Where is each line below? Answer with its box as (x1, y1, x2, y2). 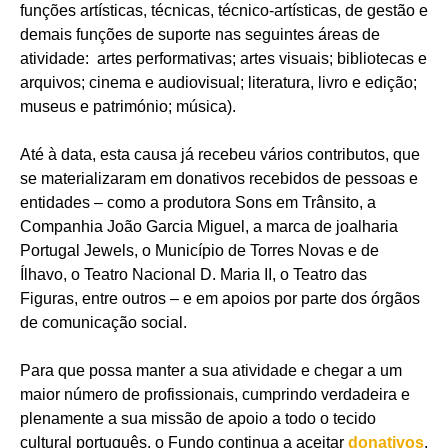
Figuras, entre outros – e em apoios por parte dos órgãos (20, 289, 420, 307)
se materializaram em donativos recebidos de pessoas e (20, 169, 418, 187)
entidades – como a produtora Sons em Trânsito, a (20, 193, 376, 211)
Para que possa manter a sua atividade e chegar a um (20, 361, 402, 379)
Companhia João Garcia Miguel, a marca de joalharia (20, 217, 398, 235)
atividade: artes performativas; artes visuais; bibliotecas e (20, 49, 427, 67)
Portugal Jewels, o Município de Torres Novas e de (20, 241, 379, 259)
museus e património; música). (20, 97, 240, 115)
